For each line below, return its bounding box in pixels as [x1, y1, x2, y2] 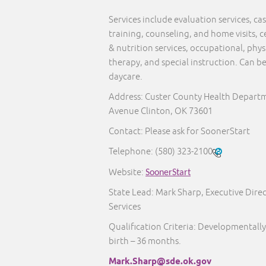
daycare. [109, 71, 142, 83]
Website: [109, 166, 145, 178]
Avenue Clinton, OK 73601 [109, 106, 213, 118]
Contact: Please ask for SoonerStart [109, 126, 250, 138]
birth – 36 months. [109, 235, 183, 247]
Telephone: [109, 146, 155, 158]
